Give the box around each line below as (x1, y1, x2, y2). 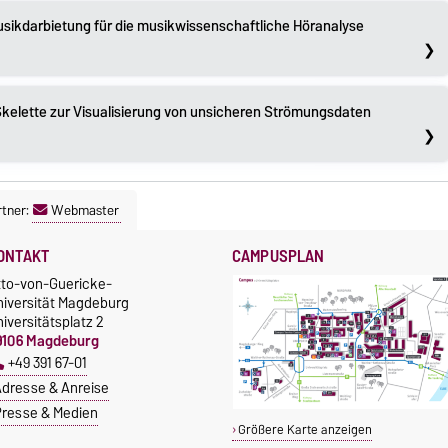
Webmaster (51, 197, 119, 222)
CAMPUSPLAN (232, 241, 325, 270)
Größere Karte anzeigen (237, 418, 372, 440)
